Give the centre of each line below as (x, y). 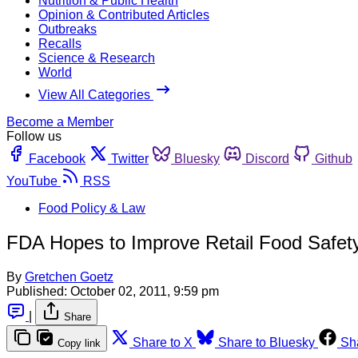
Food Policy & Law (92, 208)
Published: (37, 291)
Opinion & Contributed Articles (124, 14)
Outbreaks (68, 29)
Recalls (60, 43)
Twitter (130, 158)
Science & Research (97, 58)
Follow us (34, 136)
